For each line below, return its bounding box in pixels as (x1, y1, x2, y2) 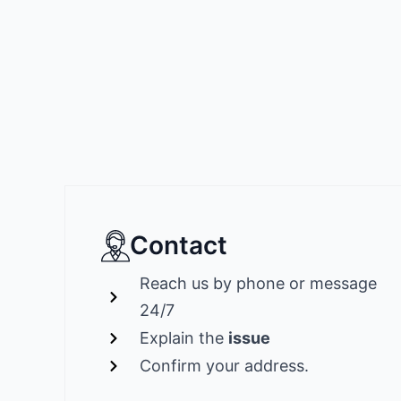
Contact (130, 230, 227, 261)
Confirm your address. (139, 356, 309, 376)
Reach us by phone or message (139, 274, 377, 294)
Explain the (139, 328, 228, 348)
